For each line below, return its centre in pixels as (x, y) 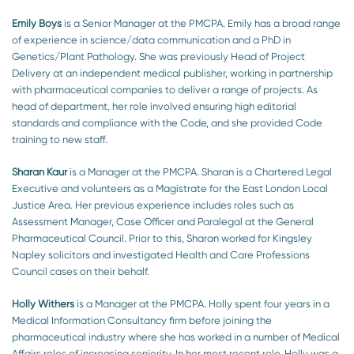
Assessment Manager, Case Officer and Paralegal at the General (163, 221)
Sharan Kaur (40, 171)
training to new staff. (60, 139)
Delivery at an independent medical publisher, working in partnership (172, 73)
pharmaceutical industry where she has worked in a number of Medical (176, 337)
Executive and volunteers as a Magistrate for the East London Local (170, 188)
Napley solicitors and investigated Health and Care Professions (161, 254)
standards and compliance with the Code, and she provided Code (167, 122)
